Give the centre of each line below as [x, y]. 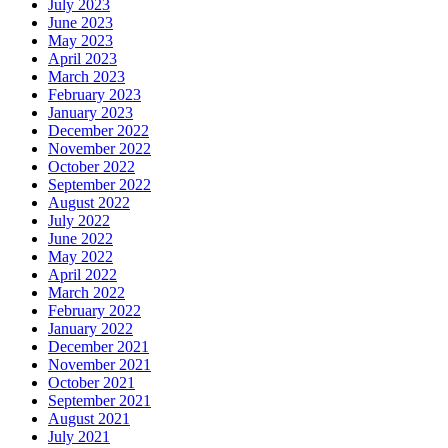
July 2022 [79, 221]
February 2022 [94, 311]
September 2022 [99, 185]
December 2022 [98, 131]
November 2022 [99, 149]
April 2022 [82, 275]
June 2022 [80, 239]
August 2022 [89, 203]
